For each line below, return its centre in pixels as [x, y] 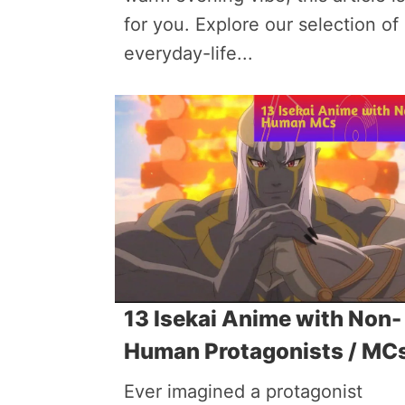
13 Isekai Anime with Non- [263, 319]
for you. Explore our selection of [261, 24]
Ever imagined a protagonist [243, 391]
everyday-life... [188, 53]
